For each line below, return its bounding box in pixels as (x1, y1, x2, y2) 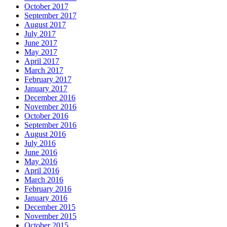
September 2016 (24, 120, 77, 129)
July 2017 (24, 29, 56, 38)
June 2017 (24, 38, 57, 47)
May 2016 (24, 157, 57, 166)
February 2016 (24, 184, 71, 193)
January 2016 (24, 193, 67, 202)
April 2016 (24, 166, 59, 175)
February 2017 (24, 74, 71, 84)
